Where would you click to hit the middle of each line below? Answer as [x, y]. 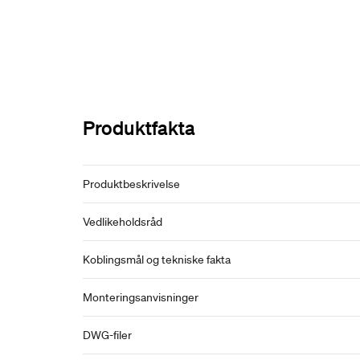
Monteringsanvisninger [141, 297]
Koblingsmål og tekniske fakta [157, 260]
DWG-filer [107, 335]
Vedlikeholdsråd [123, 222]
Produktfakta [139, 127]
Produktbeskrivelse [131, 184]
